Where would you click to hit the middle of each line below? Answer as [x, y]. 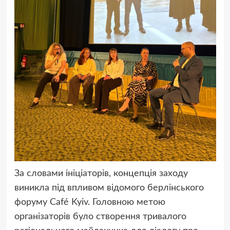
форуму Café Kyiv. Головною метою [90, 203]
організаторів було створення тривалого [100, 217]
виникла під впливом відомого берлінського [109, 188]
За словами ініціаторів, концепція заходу [101, 174]
